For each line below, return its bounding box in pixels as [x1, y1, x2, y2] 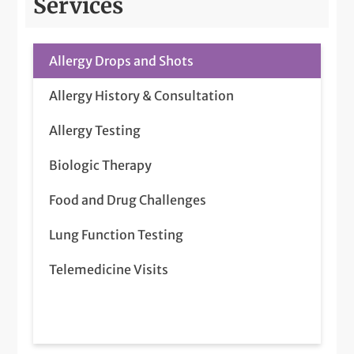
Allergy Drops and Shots [49, 52, 194, 69]
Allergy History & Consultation [49, 87, 235, 104]
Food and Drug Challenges [49, 191, 207, 208]
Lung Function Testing [49, 226, 184, 243]
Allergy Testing [49, 122, 141, 138]
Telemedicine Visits [49, 261, 169, 277]
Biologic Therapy [49, 156, 153, 173]
